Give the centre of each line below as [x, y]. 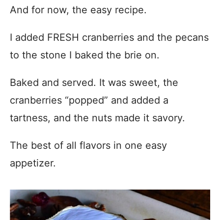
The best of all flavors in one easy [88, 146]
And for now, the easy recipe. [78, 10]
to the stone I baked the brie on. [85, 55]
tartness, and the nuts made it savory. [97, 118]
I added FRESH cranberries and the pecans [109, 38]
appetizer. [33, 163]
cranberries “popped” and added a [89, 100]
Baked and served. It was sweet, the [94, 83]
